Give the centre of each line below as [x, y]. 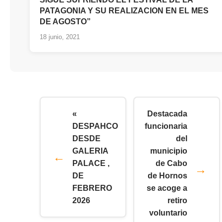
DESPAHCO [95, 126]
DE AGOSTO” [65, 22]
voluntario [168, 213]
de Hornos [167, 176]
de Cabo [171, 164]
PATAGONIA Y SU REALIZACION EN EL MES [124, 11]
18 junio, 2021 [60, 37]
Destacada [167, 114]
